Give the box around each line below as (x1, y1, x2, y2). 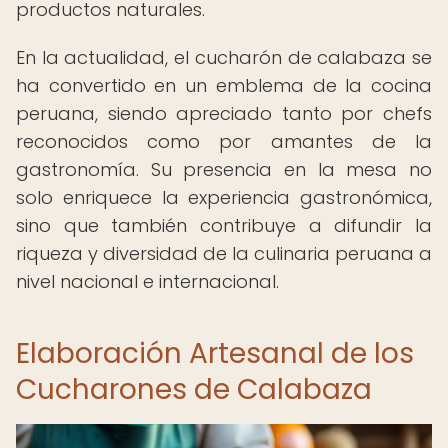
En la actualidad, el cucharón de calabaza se (16, 45, 432, 70)
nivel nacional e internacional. (16, 269, 279, 294)
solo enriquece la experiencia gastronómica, (16, 185, 432, 210)
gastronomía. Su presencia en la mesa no (16, 157, 432, 182)
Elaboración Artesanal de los (16, 334, 414, 373)
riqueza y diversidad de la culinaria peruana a (16, 241, 432, 266)
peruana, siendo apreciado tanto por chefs (16, 101, 432, 126)
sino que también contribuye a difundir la (16, 213, 432, 238)
